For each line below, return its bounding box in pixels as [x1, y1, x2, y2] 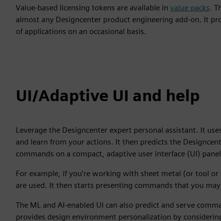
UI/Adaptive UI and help [16, 85, 200, 105]
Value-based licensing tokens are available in [16, 2, 170, 12]
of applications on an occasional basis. [16, 26, 147, 36]
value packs [170, 2, 210, 12]
